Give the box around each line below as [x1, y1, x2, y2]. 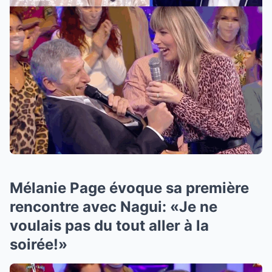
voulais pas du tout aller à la [10, 216, 209, 234]
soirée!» [10, 235, 67, 253]
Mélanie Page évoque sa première [10, 178, 249, 197]
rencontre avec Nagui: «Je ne [10, 197, 217, 216]
